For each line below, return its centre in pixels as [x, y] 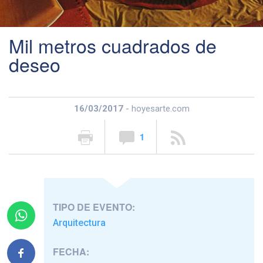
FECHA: [71, 252]
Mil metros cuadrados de [113, 45]
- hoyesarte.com [156, 109]
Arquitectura [79, 223]
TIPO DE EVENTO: [94, 207]
